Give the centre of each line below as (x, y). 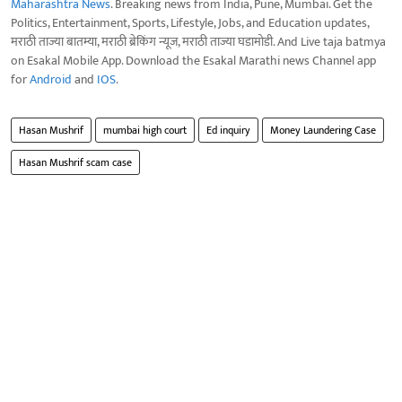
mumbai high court (145, 130)
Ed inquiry (228, 130)
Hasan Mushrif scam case (75, 162)
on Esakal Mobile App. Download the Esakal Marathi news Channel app (193, 60)
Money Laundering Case (323, 130)
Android (51, 79)
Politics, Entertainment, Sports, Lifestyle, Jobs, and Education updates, (190, 22)
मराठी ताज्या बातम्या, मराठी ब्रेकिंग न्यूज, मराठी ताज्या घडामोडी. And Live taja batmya (198, 41)
